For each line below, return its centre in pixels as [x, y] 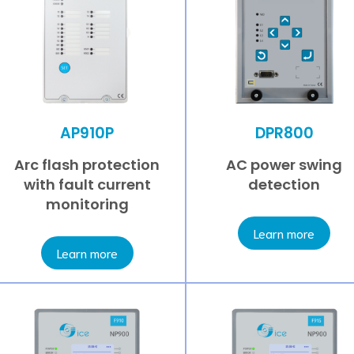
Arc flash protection [87, 165]
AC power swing [284, 165]
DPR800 [284, 133]
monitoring [87, 205]
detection [284, 185]
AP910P [87, 133]
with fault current [87, 185]
